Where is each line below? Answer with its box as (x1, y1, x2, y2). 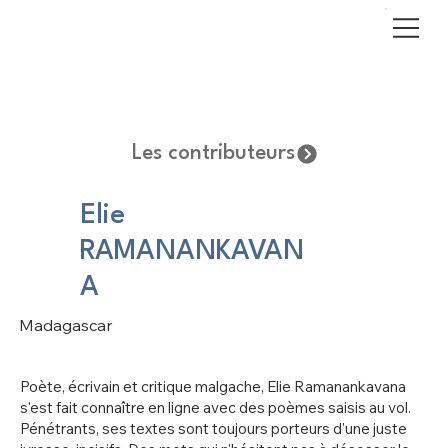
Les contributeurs (131, 143, 295, 165)
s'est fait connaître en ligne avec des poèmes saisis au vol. (20, 398, 411, 418)
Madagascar (19, 314, 113, 335)
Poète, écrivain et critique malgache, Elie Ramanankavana (20, 377, 406, 397)
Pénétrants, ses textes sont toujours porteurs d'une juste (20, 419, 407, 439)
